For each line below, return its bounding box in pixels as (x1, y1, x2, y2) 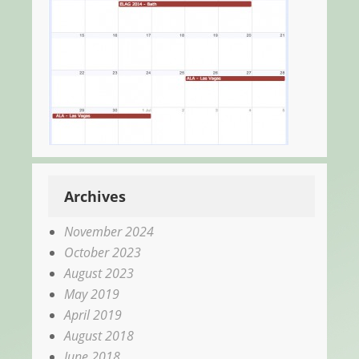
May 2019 (64, 285, 119, 304)
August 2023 (64, 264, 134, 283)
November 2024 (64, 223, 154, 241)
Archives (64, 187, 126, 207)
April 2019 (64, 306, 122, 325)
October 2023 (64, 244, 141, 262)
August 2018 (64, 327, 134, 345)
